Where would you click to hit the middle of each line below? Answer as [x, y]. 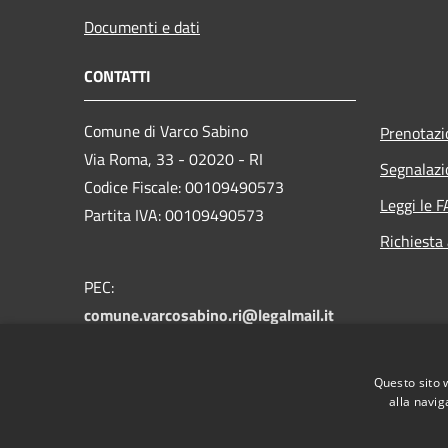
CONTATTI [117, 75]
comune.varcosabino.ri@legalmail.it [209, 314]
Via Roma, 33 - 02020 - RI [173, 158]
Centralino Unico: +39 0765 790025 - [212, 342]
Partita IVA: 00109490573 [174, 214]
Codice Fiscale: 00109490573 [184, 186]
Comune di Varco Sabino [166, 130]
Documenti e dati [142, 26]
